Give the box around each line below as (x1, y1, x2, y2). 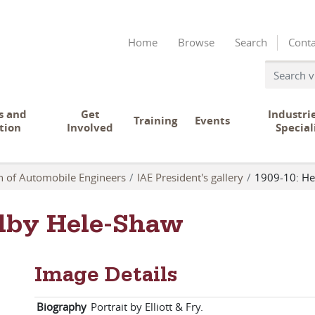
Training (134, 113, 177, 128)
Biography (37, 300, 86, 314)
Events (195, 113, 230, 128)
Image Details (34, 267, 177, 288)
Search (234, 34, 267, 49)
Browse (177, 34, 214, 49)
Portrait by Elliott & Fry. (91, 300, 203, 314)
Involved (67, 120, 113, 135)
